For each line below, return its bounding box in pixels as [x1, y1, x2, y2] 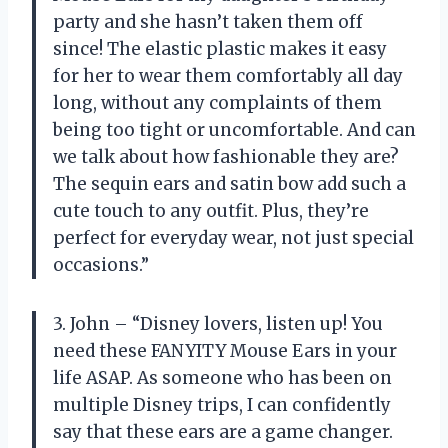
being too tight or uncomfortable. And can [53, 118, 416, 141]
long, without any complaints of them [53, 91, 382, 114]
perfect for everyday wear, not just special [53, 226, 414, 249]
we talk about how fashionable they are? [53, 145, 399, 168]
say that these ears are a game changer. [53, 420, 393, 443]
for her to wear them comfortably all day [53, 64, 403, 87]
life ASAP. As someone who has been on [53, 366, 392, 389]
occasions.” [53, 253, 149, 276]
